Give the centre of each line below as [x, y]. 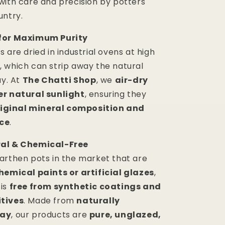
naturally [98, 201]
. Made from [50, 201]
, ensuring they [116, 94]
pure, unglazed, [125, 215]
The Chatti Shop [59, 80]
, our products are [50, 215]
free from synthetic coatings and [85, 187]
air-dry [131, 80]
